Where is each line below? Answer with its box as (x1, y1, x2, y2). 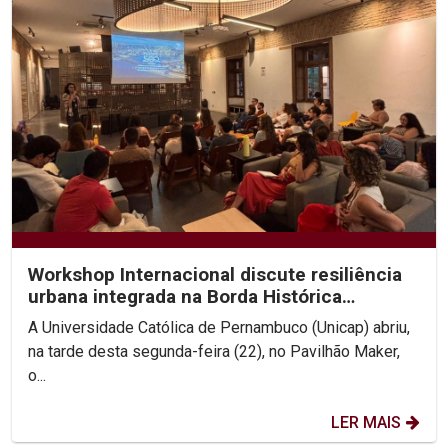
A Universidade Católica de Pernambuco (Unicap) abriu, (28, 317, 410, 337)
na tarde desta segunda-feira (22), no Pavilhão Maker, (28, 341, 400, 361)
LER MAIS (331, 412, 401, 432)
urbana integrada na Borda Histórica (28, 284, 342, 308)
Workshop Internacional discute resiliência (28, 262, 402, 286)
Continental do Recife (28, 306, 219, 330)
